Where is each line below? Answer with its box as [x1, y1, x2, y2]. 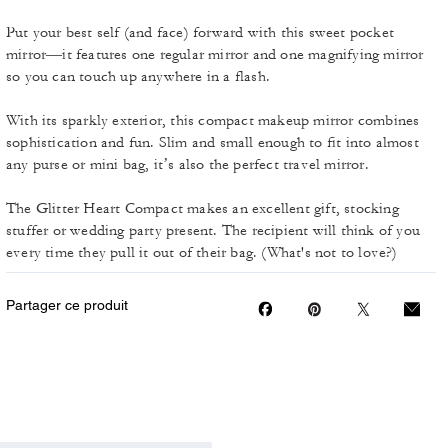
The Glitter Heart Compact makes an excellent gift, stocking [6, 199, 399, 218]
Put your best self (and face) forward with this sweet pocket [6, 23, 395, 42]
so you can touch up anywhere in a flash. [6, 67, 270, 86]
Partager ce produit [6, 297, 128, 313]
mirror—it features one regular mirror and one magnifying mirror [6, 45, 424, 64]
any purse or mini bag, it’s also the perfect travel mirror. [6, 155, 369, 174]
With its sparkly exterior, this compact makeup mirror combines [6, 111, 420, 130]
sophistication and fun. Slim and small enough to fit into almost [6, 133, 419, 152]
